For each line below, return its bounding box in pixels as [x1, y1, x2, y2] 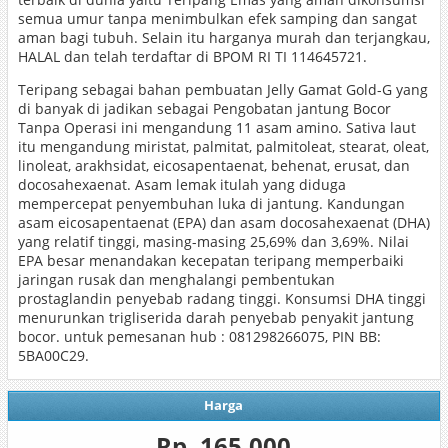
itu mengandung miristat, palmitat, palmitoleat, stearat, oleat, [17, 137, 429, 156]
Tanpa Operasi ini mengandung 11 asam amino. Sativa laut [17, 118, 416, 137]
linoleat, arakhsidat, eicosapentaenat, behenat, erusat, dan [17, 156, 410, 175]
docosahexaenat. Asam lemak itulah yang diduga [17, 175, 346, 194]
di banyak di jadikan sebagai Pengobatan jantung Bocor [17, 99, 391, 118]
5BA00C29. [17, 346, 89, 365]
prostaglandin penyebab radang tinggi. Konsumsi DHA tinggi [17, 289, 426, 308]
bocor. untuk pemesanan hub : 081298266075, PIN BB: [17, 327, 381, 346]
